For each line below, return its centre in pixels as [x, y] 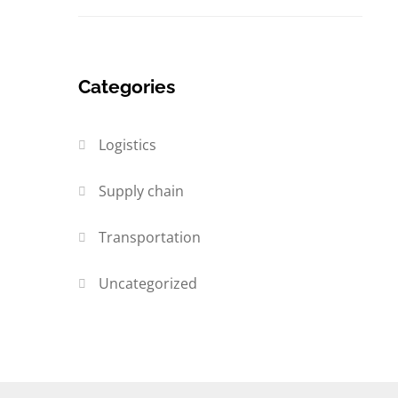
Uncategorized [148, 284]
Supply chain [142, 191]
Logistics [128, 145]
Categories [127, 87]
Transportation [150, 238]
